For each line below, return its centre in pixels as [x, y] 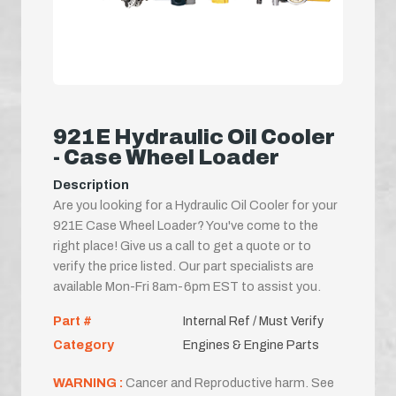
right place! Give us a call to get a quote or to [182, 245]
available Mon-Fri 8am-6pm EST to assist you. [187, 286]
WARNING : [89, 382]
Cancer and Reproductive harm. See [230, 382]
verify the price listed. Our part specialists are [183, 266]
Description [91, 184]
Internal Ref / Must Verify [253, 320]
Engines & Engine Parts [251, 344]
